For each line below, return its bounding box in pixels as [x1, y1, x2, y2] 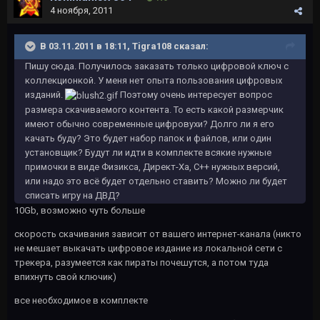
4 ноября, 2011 [50, 5, 113, 16]
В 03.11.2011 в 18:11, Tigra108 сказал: [40, 40, 209, 51]
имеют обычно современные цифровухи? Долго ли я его [25, 118, 274, 129]
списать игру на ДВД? [25, 189, 120, 201]
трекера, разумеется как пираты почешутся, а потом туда [14, 256, 269, 268]
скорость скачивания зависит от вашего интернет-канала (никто [14, 228, 301, 239]
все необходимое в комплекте [14, 294, 148, 306]
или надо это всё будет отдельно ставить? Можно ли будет [25, 175, 287, 186]
